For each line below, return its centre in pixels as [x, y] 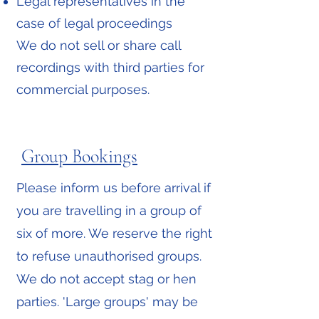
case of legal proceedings [94, 23]
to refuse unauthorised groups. [109, 256]
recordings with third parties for [110, 67]
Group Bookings [79, 156]
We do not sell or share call [99, 45]
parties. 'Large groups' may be [107, 302]
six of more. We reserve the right [114, 233]
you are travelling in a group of [109, 210]
